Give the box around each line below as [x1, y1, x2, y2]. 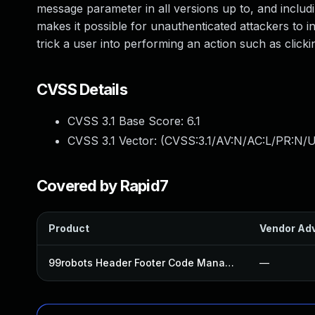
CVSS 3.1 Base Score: [67, 114, 187, 128]
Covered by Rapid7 [37, 176, 169, 195]
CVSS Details [37, 80, 127, 98]
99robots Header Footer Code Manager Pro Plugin [225, 257, 234, 269]
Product [49, 222, 89, 234]
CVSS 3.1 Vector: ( [67, 134, 165, 148]
